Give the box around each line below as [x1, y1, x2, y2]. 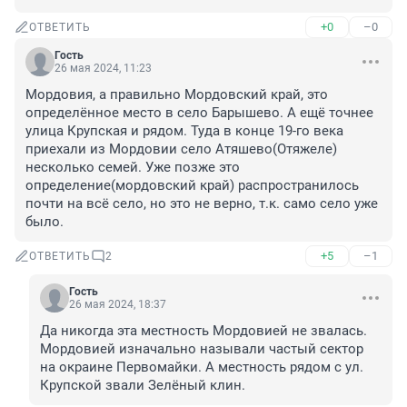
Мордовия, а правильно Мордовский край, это [25, 86, 328, 104]
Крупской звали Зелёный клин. [40, 377, 245, 394]
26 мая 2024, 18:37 [69, 298, 166, 312]
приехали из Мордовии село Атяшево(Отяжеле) [25, 141, 337, 158]
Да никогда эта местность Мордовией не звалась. [40, 323, 367, 340]
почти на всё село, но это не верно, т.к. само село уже [25, 195, 378, 213]
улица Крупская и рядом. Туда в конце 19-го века [25, 123, 343, 140]
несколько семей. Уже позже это [25, 159, 240, 176]
